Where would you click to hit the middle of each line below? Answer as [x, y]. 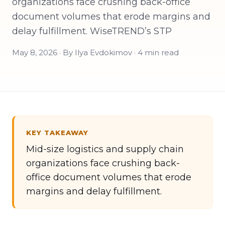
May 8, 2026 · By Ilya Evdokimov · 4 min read [95, 52]
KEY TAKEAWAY [58, 133]
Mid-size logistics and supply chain [105, 149]
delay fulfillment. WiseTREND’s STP [92, 31]
